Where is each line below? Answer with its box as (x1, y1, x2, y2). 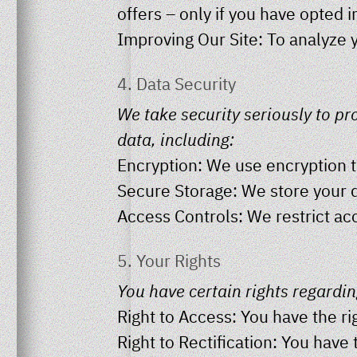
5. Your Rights (117, 249, 221, 272)
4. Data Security (117, 73, 236, 95)
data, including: (117, 128, 234, 151)
